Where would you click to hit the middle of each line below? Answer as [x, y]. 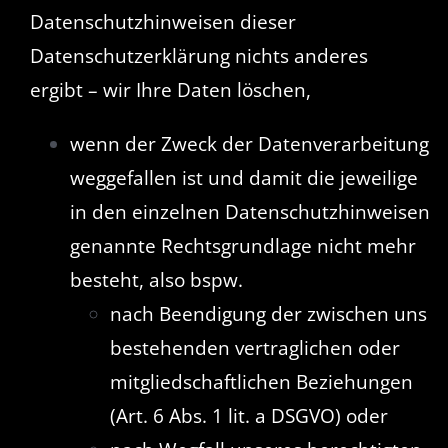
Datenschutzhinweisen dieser [162, 22]
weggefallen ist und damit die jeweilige [243, 178]
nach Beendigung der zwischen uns [268, 314]
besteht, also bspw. [156, 280]
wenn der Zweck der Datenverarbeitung [249, 144]
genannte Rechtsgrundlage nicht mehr [242, 246]
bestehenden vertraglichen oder [254, 348]
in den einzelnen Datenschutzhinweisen [249, 212]
